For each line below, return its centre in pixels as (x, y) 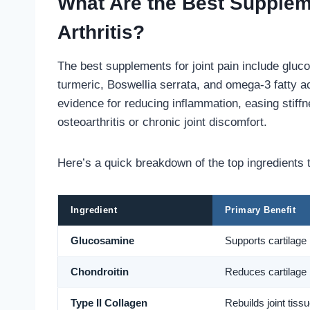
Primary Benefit (261, 210)
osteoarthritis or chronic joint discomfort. (162, 122)
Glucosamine (102, 241)
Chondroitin (100, 272)
